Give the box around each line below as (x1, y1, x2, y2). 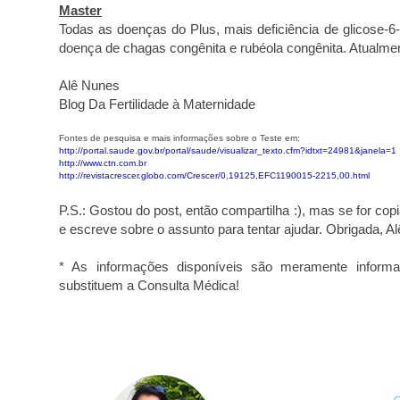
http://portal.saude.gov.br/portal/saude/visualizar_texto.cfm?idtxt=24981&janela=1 (59, 145, 396, 155)
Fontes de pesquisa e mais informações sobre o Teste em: (59, 132, 300, 143)
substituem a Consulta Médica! (59, 277, 239, 293)
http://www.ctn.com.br (59, 157, 146, 168)
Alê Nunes (59, 77, 120, 93)
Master (59, 2, 102, 18)
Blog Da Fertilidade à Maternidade (59, 96, 255, 112)
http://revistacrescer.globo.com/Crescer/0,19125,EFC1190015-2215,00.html (59, 170, 370, 180)
